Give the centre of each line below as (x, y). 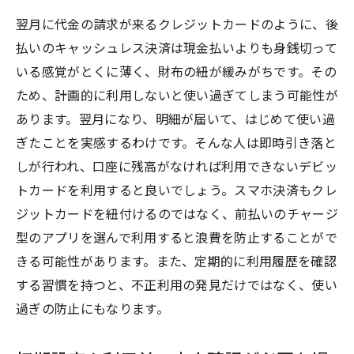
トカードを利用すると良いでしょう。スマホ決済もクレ (177, 191)
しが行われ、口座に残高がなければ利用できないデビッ (177, 168)
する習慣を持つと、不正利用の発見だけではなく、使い (177, 286)
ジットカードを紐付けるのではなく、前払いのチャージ (177, 215)
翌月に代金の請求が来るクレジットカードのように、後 (177, 25)
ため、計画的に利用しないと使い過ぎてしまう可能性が (177, 96)
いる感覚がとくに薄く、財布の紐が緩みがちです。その (177, 73)
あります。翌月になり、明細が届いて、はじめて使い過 (176, 120)
